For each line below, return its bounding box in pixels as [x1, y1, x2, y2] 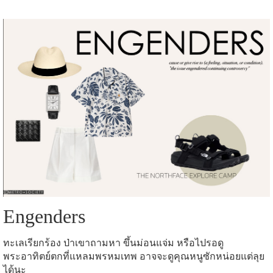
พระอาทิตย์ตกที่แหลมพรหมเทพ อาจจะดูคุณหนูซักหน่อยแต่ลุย [3, 250, 264, 261]
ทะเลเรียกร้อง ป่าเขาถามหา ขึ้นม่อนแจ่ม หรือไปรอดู [3, 237, 224, 248]
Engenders [3, 205, 85, 227]
